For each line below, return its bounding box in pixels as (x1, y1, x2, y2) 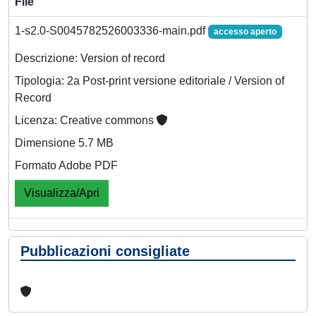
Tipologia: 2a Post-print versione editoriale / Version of (15, 74, 284, 87)
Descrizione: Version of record (15, 51, 165, 64)
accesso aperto (213, 26, 276, 37)
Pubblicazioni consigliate (20, 243, 190, 259)
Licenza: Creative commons (15, 114, 157, 126)
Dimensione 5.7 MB (15, 136, 114, 149)
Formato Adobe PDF (15, 159, 118, 171)
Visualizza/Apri (24, 186, 99, 199)
